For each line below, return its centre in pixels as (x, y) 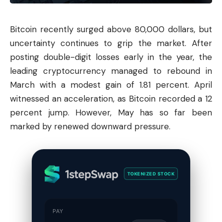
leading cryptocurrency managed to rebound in (111, 71)
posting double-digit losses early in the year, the (111, 57)
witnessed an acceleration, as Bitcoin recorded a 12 (111, 98)
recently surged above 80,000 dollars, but (124, 29)
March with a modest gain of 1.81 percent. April (111, 84)
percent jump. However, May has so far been (111, 112)
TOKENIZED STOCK (151, 174)
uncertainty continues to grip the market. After (111, 43)
